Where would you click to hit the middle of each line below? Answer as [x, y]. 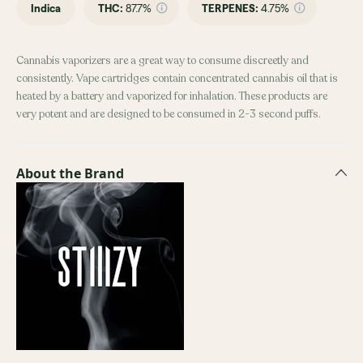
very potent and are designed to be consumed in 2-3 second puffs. [169, 115]
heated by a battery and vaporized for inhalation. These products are [172, 97]
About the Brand [70, 174]
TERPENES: [230, 9]
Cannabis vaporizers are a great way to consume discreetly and [162, 61]
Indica [46, 9]
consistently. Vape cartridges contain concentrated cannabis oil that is [177, 79]
